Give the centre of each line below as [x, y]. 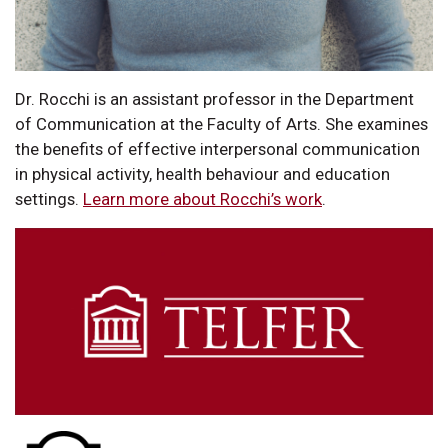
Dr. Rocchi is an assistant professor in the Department [214, 98]
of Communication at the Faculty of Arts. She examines [221, 123]
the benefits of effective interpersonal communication [217, 148]
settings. [49, 198]
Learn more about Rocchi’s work [202, 198]
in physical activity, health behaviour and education [202, 173]
